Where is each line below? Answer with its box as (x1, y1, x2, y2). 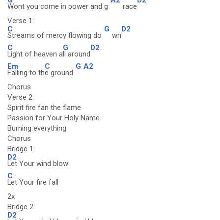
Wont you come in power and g (7, 2, 108, 11)
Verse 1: (7, 16, 34, 25)
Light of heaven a (7, 50, 63, 58)
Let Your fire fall (7, 178, 58, 187)
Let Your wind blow (7, 159, 68, 168)
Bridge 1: (7, 144, 35, 153)
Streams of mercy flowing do (7, 31, 102, 40)
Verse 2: (7, 93, 34, 102)
